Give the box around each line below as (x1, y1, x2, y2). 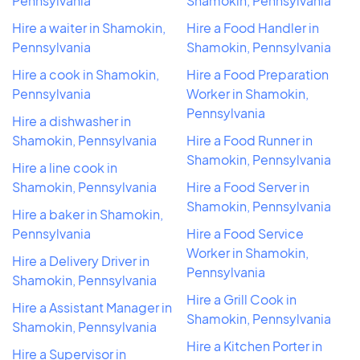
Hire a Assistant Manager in (12, 299, 172, 317)
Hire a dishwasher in (12, 112, 131, 130)
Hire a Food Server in (186, 178, 309, 196)
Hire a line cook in (12, 159, 117, 177)
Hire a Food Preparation (186, 66, 329, 84)
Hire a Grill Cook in (186, 291, 297, 309)
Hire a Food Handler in (186, 19, 319, 37)
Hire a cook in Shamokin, (12, 66, 159, 84)
